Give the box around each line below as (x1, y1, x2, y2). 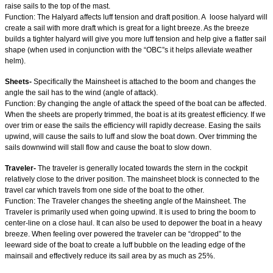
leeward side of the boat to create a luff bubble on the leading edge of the (5, 240, 246, 249)
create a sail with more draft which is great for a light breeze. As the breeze (5, 23, 249, 32)
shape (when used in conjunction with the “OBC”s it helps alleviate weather (5, 45, 252, 54)
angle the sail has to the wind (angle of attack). (5, 88, 158, 97)
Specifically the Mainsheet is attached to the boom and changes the (32, 77, 256, 86)
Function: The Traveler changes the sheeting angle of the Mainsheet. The (5, 196, 246, 205)
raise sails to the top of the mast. (5, 1, 110, 10)
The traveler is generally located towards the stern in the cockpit (36, 163, 247, 172)
